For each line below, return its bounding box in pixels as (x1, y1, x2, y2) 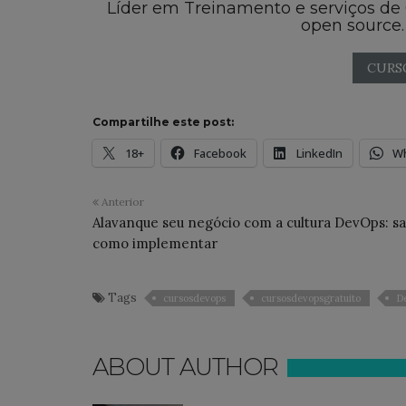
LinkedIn (296, 144, 343, 161)
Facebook (194, 144, 246, 161)
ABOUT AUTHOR (92, 352, 278, 382)
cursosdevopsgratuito (261, 291, 361, 304)
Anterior (99, 194, 144, 208)
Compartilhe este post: (92, 114, 234, 129)
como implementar (92, 234, 217, 252)
